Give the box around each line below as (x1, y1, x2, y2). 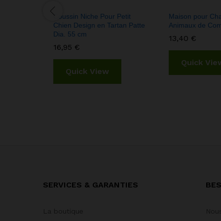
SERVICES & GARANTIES (43, 180, 138, 190)
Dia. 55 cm (53, 30, 89, 38)
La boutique (43, 207, 83, 216)
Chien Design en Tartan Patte (53, 21, 145, 30)
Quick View (66, 67, 109, 76)
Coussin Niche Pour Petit (53, 12, 131, 21)
